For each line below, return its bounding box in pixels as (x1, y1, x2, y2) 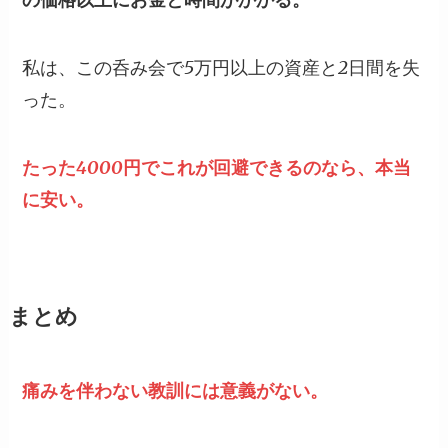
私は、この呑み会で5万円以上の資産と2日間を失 (22, 55, 421, 79)
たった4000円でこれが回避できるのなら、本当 (22, 155, 412, 179)
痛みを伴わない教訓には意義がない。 (22, 378, 329, 402)
